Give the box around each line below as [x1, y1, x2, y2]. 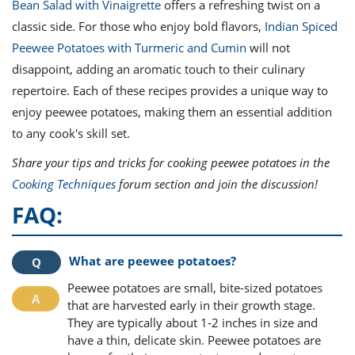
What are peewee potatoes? [69, 253, 236, 269]
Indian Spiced [265, 18, 338, 35]
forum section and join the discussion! [116, 176, 318, 193]
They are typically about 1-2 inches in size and [67, 315, 318, 331]
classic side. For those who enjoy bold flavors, [12, 18, 265, 35]
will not [246, 40, 290, 56]
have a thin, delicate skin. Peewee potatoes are [67, 332, 321, 349]
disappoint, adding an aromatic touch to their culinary [12, 61, 305, 78]
